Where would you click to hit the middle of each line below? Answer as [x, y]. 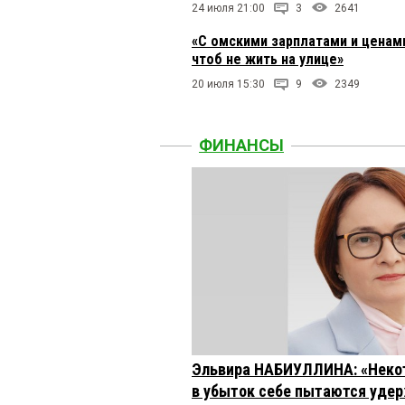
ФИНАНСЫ [241, 145]
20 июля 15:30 [228, 85]
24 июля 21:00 [228, 9]
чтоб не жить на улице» [268, 60]
